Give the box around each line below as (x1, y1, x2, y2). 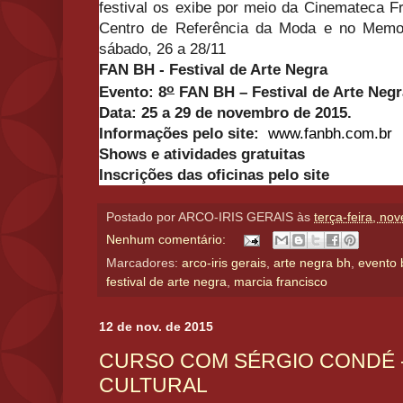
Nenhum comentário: (106, 232, 229, 246)
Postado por (106, 210, 178, 225)
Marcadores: (106, 256, 182, 271)
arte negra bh (273, 256, 351, 271)
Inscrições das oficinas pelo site (99, 166, 329, 184)
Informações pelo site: (99, 125, 264, 143)
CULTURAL (99, 372, 208, 397)
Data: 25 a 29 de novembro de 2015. (99, 104, 352, 122)
